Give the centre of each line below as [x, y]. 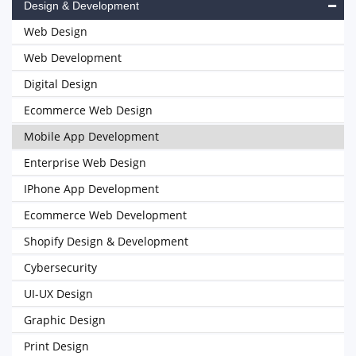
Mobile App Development [91, 136]
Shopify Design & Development [106, 241]
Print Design [56, 346]
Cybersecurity [60, 267]
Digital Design [61, 84]
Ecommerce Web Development [105, 215]
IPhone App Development [91, 189]
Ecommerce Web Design [88, 110]
